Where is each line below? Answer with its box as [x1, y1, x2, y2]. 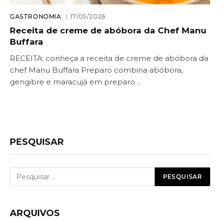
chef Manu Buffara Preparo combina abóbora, [10, 65, 183, 75]
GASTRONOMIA [10, 12, 61, 20]
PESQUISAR [10, 136, 64, 147]
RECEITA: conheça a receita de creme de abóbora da [10, 53, 208, 63]
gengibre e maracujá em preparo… [10, 77, 140, 86]
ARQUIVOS [10, 207, 60, 219]
